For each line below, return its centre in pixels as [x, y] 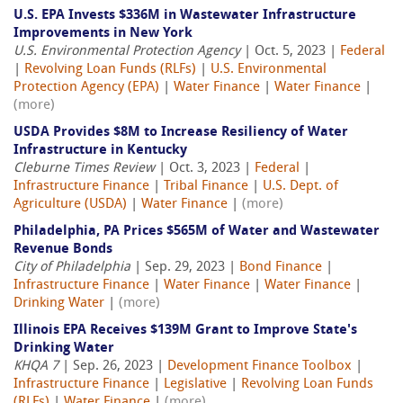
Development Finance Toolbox [260, 367]
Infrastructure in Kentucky [100, 151]
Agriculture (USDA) [70, 205]
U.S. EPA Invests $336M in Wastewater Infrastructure [185, 16]
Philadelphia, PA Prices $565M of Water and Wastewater [197, 232]
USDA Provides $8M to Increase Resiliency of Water [181, 133]
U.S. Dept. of [300, 187]
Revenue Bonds [63, 250]
